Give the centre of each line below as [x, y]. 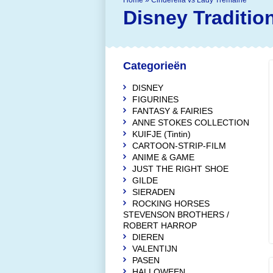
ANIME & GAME [163, 157]
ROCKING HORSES [171, 204]
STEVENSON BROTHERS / [176, 214]
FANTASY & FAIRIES [172, 111]
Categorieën [155, 66]
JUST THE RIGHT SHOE [180, 169]
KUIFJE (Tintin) [161, 134]
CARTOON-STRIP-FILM [179, 146]
